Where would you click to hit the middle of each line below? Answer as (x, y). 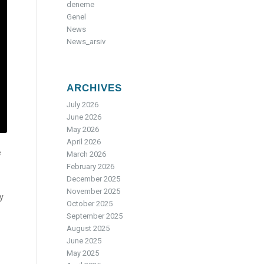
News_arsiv (86, 42)
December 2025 (94, 179)
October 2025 (90, 204)
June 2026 (84, 117)
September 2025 (95, 216)
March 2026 (87, 154)
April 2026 (84, 142)
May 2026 (83, 129)
